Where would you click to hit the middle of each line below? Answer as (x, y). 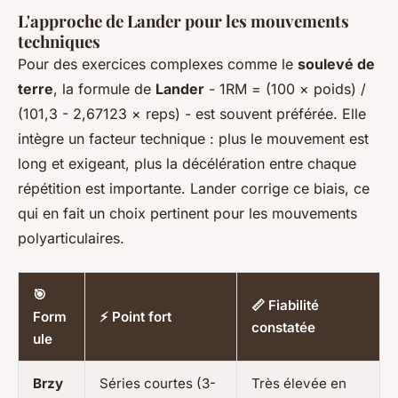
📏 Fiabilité (285, 305)
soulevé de (336, 64)
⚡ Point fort (135, 316)
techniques (59, 41)
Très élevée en (299, 383)
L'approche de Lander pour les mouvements (183, 20)
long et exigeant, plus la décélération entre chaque (187, 163)
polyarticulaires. (71, 238)
